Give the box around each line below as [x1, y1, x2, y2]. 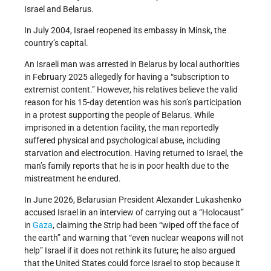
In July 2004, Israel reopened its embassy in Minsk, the [24, 25, 226, 35]
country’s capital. [24, 38, 88, 48]
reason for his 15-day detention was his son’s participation [24, 97, 241, 107]
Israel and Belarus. [24, 4, 94, 14]
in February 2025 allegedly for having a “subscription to [24, 71, 229, 82]
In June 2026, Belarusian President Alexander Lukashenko [24, 194, 241, 204]
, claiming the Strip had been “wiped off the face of [53, 220, 239, 230]
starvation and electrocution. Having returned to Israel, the [24, 148, 243, 158]
